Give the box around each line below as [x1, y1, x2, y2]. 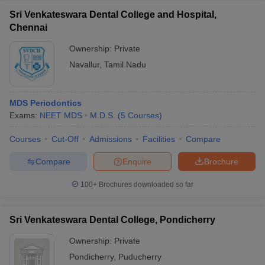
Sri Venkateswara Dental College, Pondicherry [9, 215, 215, 225]
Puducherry [118, 252, 161, 261]
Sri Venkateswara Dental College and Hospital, [9, 9, 216, 20]
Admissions [89, 134, 132, 144]
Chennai [9, 22, 47, 33]
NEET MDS [40, 111, 82, 120]
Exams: [9, 111, 40, 120]
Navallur [69, 60, 99, 69]
